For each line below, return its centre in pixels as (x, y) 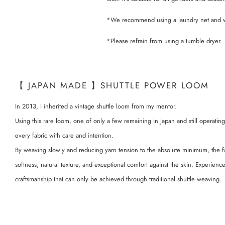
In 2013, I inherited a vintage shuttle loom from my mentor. (96, 106)
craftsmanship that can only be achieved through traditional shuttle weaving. (118, 179)
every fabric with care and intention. (64, 135)
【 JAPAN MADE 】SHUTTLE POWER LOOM (112, 85)
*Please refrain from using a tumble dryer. (164, 41)
